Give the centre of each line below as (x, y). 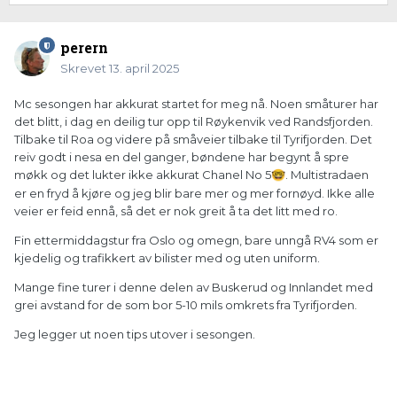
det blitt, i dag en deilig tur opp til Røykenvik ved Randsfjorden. (194, 122)
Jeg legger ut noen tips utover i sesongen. (135, 335)
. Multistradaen (327, 175)
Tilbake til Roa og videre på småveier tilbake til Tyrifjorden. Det (193, 140)
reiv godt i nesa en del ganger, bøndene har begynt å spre (182, 157)
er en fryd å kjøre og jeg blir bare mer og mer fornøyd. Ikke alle (195, 194)
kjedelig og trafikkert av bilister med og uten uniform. (167, 258)
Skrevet (85, 69)
